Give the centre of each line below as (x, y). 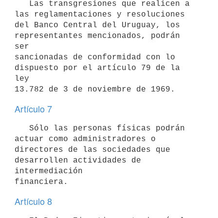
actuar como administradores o (85, 139)
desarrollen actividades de (78, 160)
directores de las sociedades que (92, 150)
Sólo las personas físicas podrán (22, 128)
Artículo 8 (33, 201)
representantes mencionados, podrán (97, 36)
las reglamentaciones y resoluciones (100, 14)
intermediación (49, 171)
